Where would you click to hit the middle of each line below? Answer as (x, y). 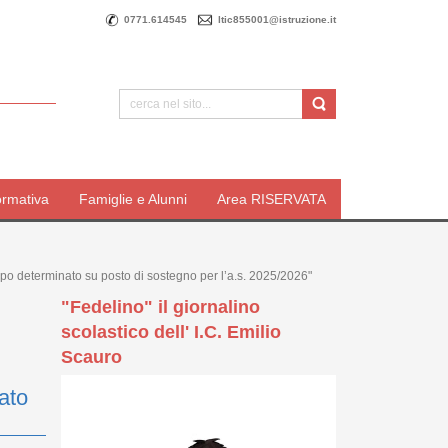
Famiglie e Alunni (133, 199)
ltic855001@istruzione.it (277, 19)
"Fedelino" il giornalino (160, 306)
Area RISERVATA (271, 199)
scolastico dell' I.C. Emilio (171, 331)
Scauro (91, 356)
